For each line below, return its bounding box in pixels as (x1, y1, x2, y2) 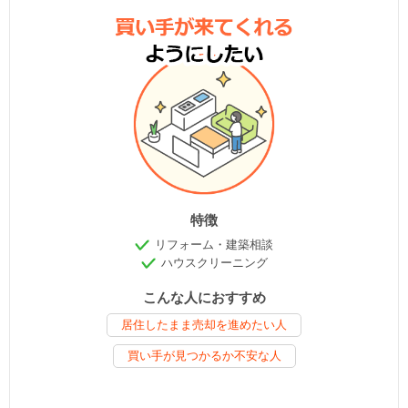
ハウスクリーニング (160, 255, 268, 270)
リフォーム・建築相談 (155, 237, 273, 251)
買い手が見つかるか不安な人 (127, 348, 281, 362)
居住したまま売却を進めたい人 (121, 317, 287, 331)
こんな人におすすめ (142, 289, 266, 305)
